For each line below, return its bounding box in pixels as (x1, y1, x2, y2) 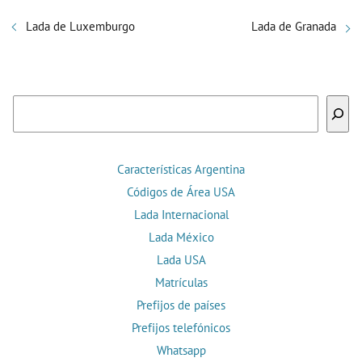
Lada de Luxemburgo (26, 19, 135, 35)
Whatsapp (156, 343, 206, 359)
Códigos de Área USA (127, 184, 235, 200)
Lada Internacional (133, 207, 229, 223)
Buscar (12, 96, 54, 116)
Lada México (148, 229, 214, 246)
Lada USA (156, 252, 206, 268)
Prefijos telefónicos (132, 320, 230, 336)
